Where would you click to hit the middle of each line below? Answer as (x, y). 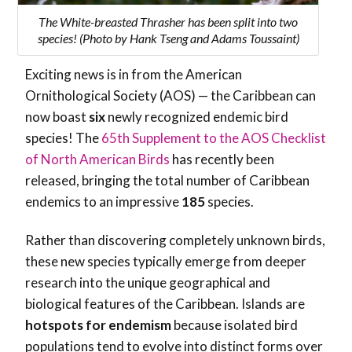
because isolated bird (235, 325)
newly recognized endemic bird (197, 117)
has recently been (222, 159)
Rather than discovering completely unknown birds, (175, 240)
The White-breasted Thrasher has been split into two (168, 22)
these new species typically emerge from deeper (166, 262)
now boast (57, 117)
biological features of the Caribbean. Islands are (165, 304)
